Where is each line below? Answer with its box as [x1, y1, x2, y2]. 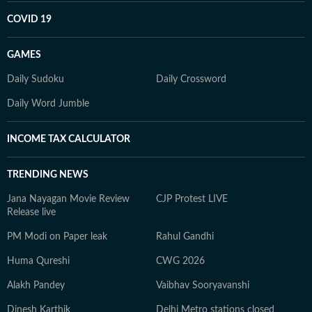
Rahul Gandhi [156, 232, 214, 242]
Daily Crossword [156, 75, 226, 84]
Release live [7, 208, 56, 217]
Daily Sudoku [7, 75, 64, 84]
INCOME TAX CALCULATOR [7, 134, 130, 144]
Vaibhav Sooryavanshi [156, 281, 249, 290]
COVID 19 [7, 15, 52, 24]
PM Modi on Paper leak [7, 232, 107, 242]
